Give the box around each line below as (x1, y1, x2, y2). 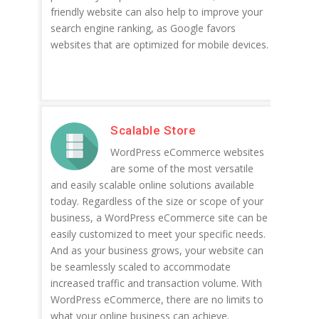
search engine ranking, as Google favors (51, 21, 236, 35)
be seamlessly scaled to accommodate (51, 260, 231, 273)
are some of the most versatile (110, 162, 254, 175)
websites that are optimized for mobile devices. (51, 38, 268, 51)
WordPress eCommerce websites (110, 145, 265, 159)
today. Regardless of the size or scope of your (51, 194, 263, 208)
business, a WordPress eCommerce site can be (51, 211, 268, 224)
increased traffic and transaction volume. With (51, 276, 262, 290)
